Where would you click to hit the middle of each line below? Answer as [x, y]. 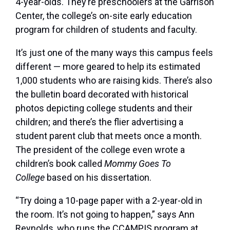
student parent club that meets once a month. [109, 136]
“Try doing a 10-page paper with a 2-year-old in [109, 201]
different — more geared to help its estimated [108, 67]
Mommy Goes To [138, 164]
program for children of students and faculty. [106, 30]
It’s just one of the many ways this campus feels [114, 53]
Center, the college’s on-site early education [104, 16]
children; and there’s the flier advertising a [99, 122]
